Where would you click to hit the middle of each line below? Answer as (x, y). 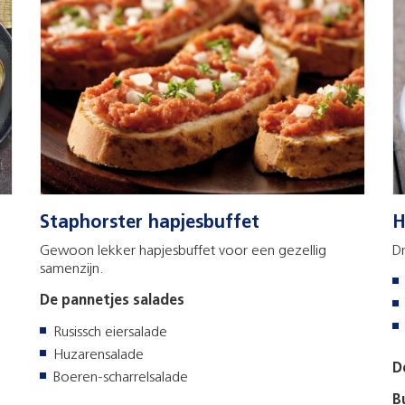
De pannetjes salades (112, 301)
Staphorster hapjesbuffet (150, 223)
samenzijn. (72, 269)
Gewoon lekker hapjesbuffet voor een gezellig (183, 251)
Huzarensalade (99, 355)
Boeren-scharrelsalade (121, 377)
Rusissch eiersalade (110, 332)
